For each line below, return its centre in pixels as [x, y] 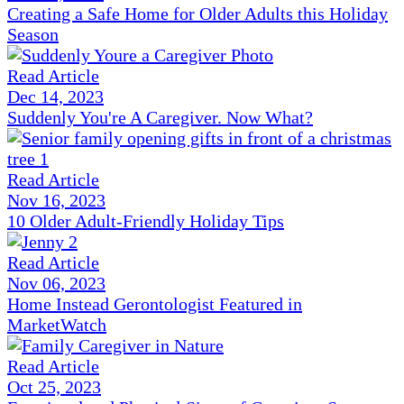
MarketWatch [57, 325]
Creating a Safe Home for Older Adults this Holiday [197, 14]
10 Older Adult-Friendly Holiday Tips [146, 221]
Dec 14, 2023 [55, 97]
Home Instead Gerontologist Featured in [155, 304]
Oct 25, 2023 [54, 387]
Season [33, 35]
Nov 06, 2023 [56, 284]
